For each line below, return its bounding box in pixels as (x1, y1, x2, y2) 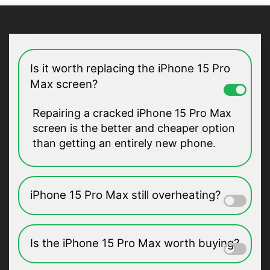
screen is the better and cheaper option (33, 121, 235, 134)
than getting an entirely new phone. (33, 136, 219, 149)
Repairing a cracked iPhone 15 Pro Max (33, 106, 231, 119)
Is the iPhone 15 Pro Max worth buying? (30, 236, 239, 251)
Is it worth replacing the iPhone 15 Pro (30, 61, 230, 75)
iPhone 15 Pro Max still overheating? (30, 188, 221, 202)
